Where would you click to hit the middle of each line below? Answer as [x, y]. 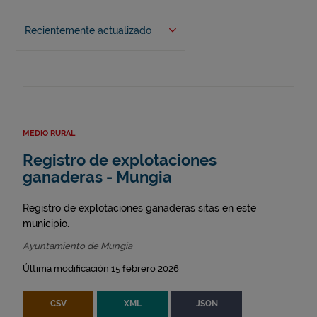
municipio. [46, 224]
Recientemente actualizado [88, 31]
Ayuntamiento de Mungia [77, 246]
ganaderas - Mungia [97, 178]
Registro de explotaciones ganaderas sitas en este [139, 208]
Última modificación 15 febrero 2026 [101, 269]
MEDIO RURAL [49, 134]
